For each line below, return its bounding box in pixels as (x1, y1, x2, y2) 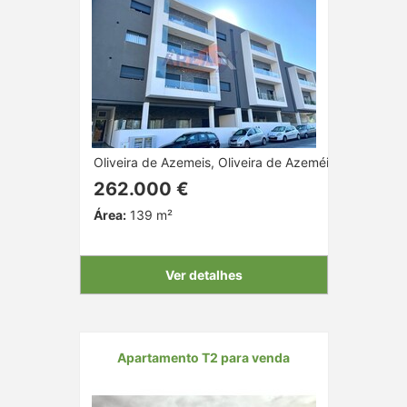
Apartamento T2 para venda (117, 349, 290, 365)
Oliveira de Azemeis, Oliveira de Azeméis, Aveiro (93, 154, 379, 170)
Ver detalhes (164, 266, 243, 283)
